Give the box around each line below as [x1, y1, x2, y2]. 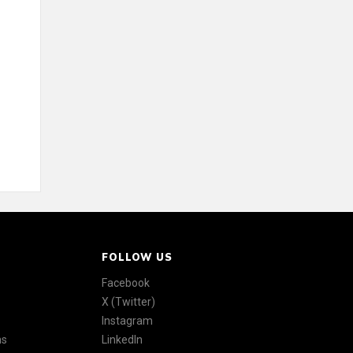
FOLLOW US [102, 251, 173, 263]
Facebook [102, 277, 150, 289]
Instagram [102, 314, 154, 327]
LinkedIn [102, 333, 143, 346]
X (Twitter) [102, 295, 156, 308]
